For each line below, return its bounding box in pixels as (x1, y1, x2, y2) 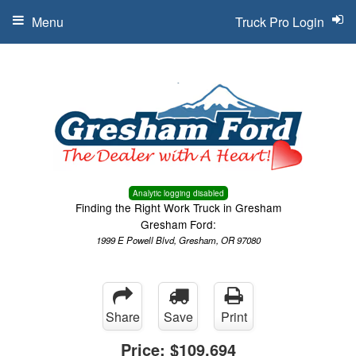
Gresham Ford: (140, 216, 216, 232)
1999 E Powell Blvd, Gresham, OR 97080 (95, 234, 261, 246)
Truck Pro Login (235, 13, 324, 31)
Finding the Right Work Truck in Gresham (75, 199, 281, 215)
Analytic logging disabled (132, 188, 224, 199)
